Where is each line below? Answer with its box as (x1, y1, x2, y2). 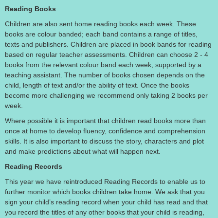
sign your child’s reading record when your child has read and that (5, 198, 208, 206)
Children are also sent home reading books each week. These (5, 20, 196, 28)
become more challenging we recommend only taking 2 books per (5, 91, 208, 99)
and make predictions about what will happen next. (5, 147, 161, 155)
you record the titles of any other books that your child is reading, (5, 208, 204, 216)
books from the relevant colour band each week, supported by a (5, 61, 201, 69)
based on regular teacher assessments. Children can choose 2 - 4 (5, 51, 208, 58)
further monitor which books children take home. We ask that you (5, 188, 205, 196)
